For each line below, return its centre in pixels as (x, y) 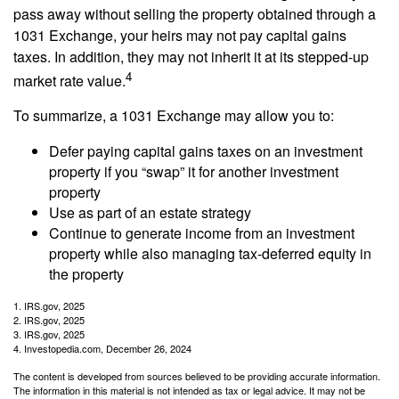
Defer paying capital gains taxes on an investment (206, 151)
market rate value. (69, 80)
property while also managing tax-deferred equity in (210, 253)
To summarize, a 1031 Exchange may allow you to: (174, 115)
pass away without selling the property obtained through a (195, 13)
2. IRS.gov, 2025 (49, 319)
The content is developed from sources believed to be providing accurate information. (197, 375)
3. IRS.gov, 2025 (49, 334)
